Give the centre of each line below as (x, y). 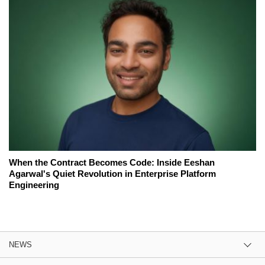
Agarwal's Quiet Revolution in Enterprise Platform (112, 173)
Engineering (34, 185)
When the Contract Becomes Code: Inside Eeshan (112, 162)
